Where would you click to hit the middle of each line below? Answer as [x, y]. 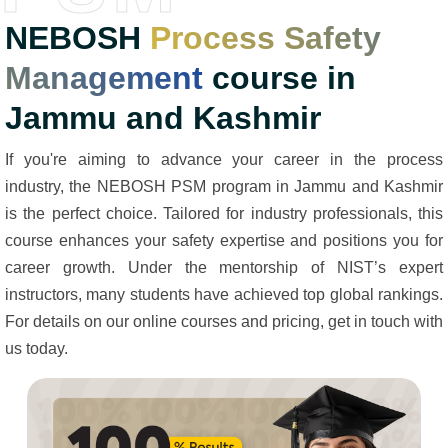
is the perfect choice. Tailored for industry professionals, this [224, 214]
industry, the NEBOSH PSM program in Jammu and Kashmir [224, 187]
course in [279, 78]
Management [104, 78]
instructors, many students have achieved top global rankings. [224, 295]
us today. [36, 349]
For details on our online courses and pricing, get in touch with [224, 322]
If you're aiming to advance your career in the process [224, 160]
